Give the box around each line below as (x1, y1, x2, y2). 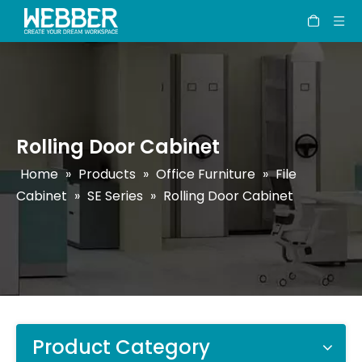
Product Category (32, 334, 210, 360)
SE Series (87, 187, 143, 205)
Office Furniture (156, 165, 255, 183)
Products (78, 165, 136, 183)
